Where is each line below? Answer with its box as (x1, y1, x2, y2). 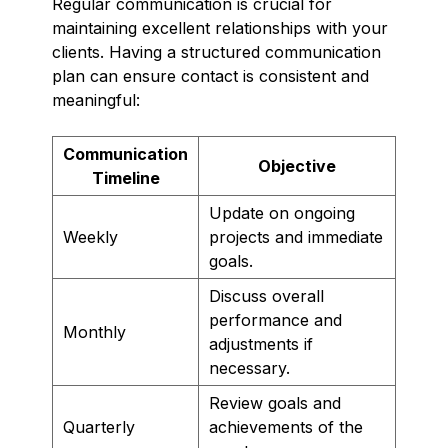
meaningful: (52, 89, 140, 110)
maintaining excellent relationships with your (52, 17, 388, 38)
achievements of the (209, 416, 363, 437)
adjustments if (209, 333, 313, 354)
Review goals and (209, 392, 341, 413)
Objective (258, 155, 336, 176)
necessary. (209, 357, 290, 378)
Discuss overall (209, 285, 324, 306)
